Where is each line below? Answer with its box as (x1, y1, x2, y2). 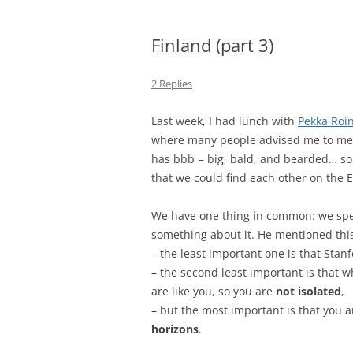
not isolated (276, 284, 341, 299)
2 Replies (151, 76, 192, 91)
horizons (151, 321, 199, 337)
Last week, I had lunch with (151, 113, 298, 129)
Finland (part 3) (151, 33, 273, 58)
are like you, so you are (151, 284, 276, 299)
